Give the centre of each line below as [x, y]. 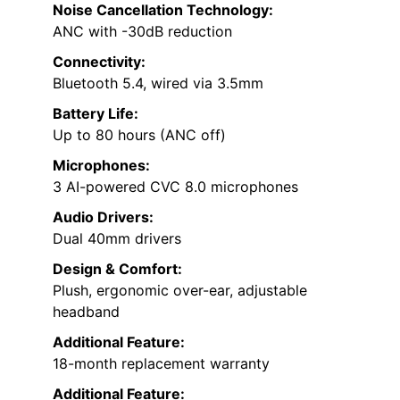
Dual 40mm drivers [117, 239]
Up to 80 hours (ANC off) [139, 135]
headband [86, 312]
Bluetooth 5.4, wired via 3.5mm [158, 83]
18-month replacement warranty [161, 364]
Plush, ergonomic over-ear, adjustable [180, 291]
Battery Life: [96, 114]
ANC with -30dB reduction [142, 32]
